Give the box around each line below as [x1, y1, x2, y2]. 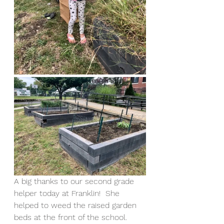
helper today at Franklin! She [14, 188, 122, 198]
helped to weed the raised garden [14, 200, 139, 210]
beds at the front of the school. [14, 212, 132, 222]
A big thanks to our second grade [14, 176, 136, 186]
